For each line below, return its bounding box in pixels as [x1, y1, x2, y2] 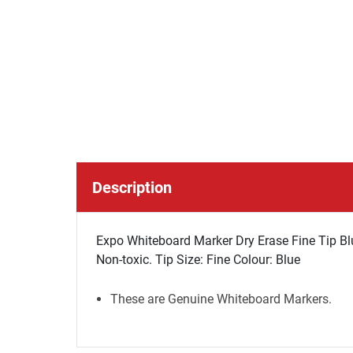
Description [92, 178, 172, 197]
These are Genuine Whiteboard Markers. [110, 292, 332, 307]
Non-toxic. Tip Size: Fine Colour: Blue [96, 252, 300, 267]
